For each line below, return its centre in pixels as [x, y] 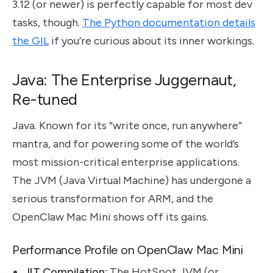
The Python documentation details [169, 22]
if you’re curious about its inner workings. [151, 41]
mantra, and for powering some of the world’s [126, 144]
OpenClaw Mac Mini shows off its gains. [110, 217]
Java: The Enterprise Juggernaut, [124, 80]
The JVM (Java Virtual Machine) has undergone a [132, 181]
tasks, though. [47, 22]
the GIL [30, 41]
